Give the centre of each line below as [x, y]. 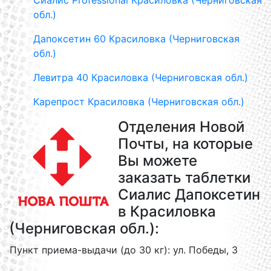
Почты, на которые [185, 144]
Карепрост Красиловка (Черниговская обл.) [139, 102]
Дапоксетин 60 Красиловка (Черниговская [136, 39]
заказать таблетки [184, 178]
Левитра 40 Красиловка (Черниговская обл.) [141, 77]
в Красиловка [167, 211]
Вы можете [158, 161]
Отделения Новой [181, 127]
